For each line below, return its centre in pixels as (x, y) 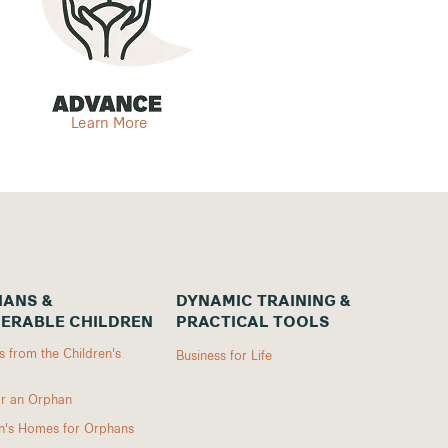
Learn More (109, 121)
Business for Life (224, 354)
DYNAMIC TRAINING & (263, 302)
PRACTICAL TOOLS (253, 323)
